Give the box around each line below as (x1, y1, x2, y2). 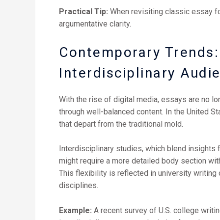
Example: (59, 205, 92, 215)
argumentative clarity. (59, 19, 131, 28)
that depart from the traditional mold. (59, 119, 183, 129)
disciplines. (59, 181, 98, 191)
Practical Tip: (59, 6, 108, 16)
